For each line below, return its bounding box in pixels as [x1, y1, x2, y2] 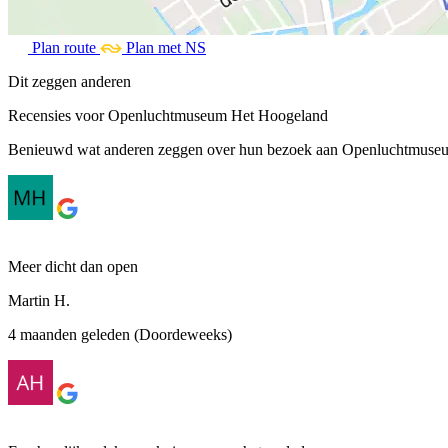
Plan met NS [126, 38, 206, 56]
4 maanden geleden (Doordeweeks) [8, 325, 232, 343]
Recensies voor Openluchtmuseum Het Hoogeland [8, 106, 328, 124]
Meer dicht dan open [8, 257, 138, 275]
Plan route [32, 38, 96, 56]
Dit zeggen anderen [8, 72, 131, 90]
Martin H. [8, 291, 70, 309]
